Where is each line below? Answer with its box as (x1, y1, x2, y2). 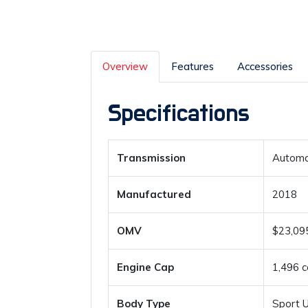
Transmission (117, 151, 186, 164)
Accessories (237, 60, 293, 73)
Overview (102, 60, 148, 73)
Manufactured (117, 188, 191, 201)
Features (171, 60, 214, 73)
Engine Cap (117, 261, 174, 274)
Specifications (108, 101, 250, 126)
